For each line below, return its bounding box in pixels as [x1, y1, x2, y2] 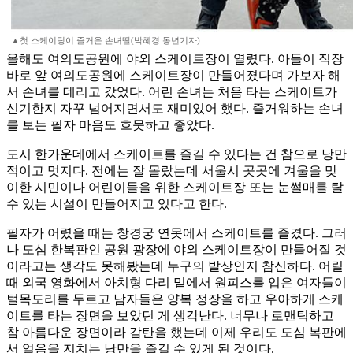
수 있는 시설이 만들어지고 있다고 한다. [6, 197, 227, 211]
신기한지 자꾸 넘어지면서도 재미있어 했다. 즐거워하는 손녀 [6, 102, 344, 116]
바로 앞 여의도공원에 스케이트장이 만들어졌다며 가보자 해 [6, 69, 340, 83]
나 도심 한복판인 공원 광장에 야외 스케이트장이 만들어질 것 [6, 243, 347, 257]
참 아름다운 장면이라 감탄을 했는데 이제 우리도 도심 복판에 [6, 325, 347, 340]
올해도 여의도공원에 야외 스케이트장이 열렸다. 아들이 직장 [6, 52, 344, 66]
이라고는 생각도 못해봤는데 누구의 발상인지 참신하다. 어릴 [6, 259, 344, 273]
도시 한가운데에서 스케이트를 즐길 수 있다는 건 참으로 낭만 [6, 147, 347, 162]
